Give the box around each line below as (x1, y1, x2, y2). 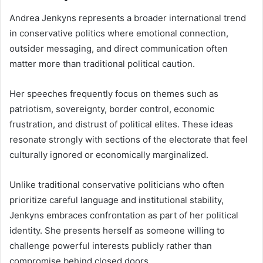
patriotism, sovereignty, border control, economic (9, 103, 214, 114)
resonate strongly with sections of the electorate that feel (9, 133, 248, 145)
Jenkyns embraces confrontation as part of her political (9, 209, 238, 221)
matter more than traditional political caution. (9, 58, 195, 69)
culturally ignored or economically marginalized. (9, 149, 208, 160)
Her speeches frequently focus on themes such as (9, 87, 218, 99)
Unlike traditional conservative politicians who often (9, 178, 224, 190)
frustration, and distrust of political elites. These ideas (9, 118, 233, 130)
